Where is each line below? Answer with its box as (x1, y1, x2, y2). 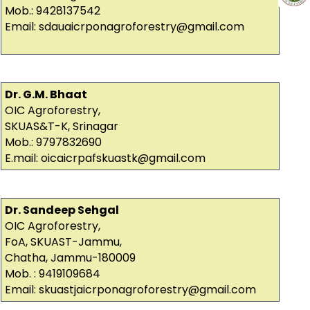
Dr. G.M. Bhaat (4, 86, 87, 103)
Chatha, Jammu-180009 (4, 250, 136, 266)
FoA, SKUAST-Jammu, (4, 234, 122, 250)
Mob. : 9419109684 (4, 266, 100, 282)
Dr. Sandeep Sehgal (4, 202, 119, 219)
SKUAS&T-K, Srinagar (4, 118, 118, 135)
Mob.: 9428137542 (4, 3, 100, 19)
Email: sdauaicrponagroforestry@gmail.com (4, 19, 244, 35)
